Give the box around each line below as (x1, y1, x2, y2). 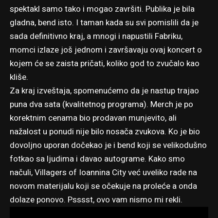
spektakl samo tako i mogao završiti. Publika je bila (10, 3, 195, 16)
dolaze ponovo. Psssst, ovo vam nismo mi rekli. (10, 194, 182, 206)
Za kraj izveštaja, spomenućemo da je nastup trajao (10, 85, 199, 97)
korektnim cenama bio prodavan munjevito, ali (10, 112, 177, 125)
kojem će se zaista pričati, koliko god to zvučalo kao (10, 57, 200, 70)
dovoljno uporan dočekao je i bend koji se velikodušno (10, 139, 207, 152)
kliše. (10, 71, 28, 84)
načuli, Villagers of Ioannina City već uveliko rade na (10, 166, 197, 179)
